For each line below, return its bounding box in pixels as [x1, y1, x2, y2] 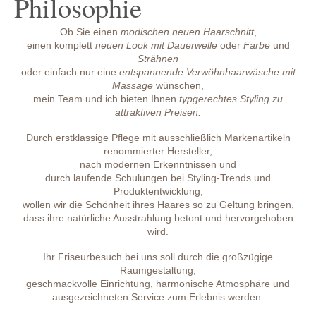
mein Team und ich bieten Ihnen [33, 93, 179, 105]
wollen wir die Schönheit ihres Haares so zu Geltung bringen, [22, 199, 294, 211]
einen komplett [26, 39, 95, 51]
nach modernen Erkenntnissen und [80, 159, 236, 171]
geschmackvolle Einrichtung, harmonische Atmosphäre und [26, 278, 290, 290]
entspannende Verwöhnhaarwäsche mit [119, 66, 296, 78]
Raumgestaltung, [120, 265, 196, 276]
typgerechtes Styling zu [179, 93, 283, 105]
